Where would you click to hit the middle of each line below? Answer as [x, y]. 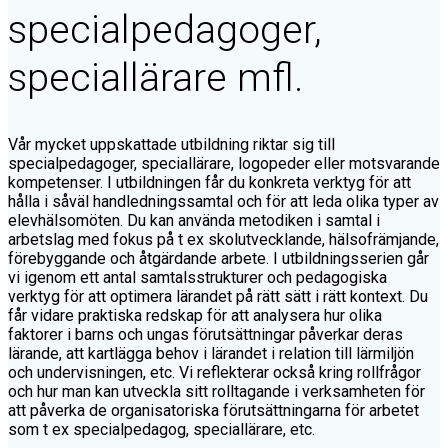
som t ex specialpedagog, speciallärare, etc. [161, 429]
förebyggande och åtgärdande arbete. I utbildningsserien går [218, 258]
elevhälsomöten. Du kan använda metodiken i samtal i [194, 220]
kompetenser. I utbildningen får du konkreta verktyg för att [209, 182]
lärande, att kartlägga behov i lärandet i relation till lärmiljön [211, 353]
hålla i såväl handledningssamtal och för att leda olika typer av [223, 201]
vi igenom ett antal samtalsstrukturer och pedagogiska [197, 277]
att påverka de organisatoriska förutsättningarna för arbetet [213, 410]
